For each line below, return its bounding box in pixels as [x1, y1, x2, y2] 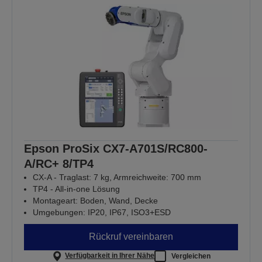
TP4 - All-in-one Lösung [33, 184, 120, 194]
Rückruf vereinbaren [89, 232, 173, 242]
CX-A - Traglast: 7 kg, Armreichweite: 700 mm [33, 172, 201, 182]
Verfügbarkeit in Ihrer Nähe [65, 251, 155, 260]
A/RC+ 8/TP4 [24, 157, 94, 170]
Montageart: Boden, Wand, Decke [33, 195, 158, 205]
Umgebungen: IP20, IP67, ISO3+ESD [33, 207, 171, 217]
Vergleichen [171, 251, 211, 260]
